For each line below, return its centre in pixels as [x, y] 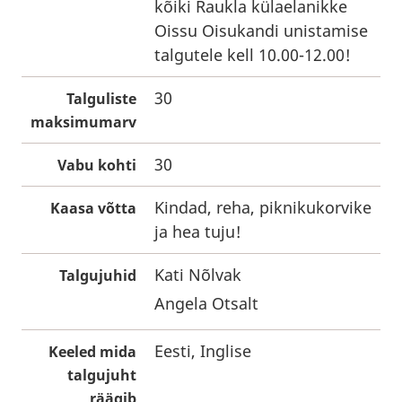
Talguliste [101, 99]
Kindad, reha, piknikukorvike [263, 207]
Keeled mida [92, 352]
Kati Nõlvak [198, 275]
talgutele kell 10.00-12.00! [253, 55]
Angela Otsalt [206, 303]
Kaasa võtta [93, 208]
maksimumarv [83, 122]
